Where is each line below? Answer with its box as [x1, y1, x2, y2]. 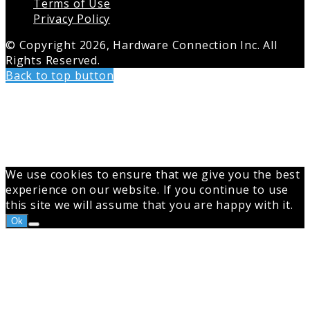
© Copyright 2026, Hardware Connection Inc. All [6, 37, 277, 53]
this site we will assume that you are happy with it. [6, 197, 293, 212]
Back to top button [6, 67, 114, 83]
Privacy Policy [33, 10, 111, 26]
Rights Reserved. [6, 52, 100, 68]
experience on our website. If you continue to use [6, 181, 289, 197]
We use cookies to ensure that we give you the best [6, 166, 300, 182]
